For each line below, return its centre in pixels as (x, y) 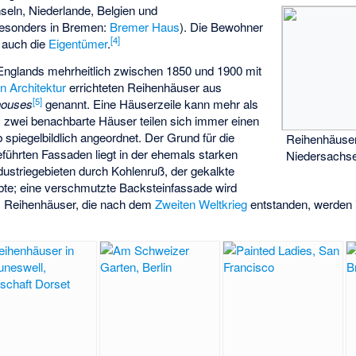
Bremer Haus (145, 26)
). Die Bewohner (222, 26)
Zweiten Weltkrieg (201, 204)
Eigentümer (78, 43)
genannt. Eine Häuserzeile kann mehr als (151, 104)
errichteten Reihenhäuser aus (144, 87)
